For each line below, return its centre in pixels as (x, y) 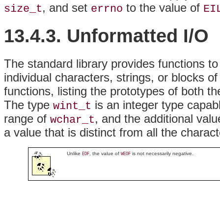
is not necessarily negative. (162, 154)
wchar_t (72, 120)
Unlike (74, 154)
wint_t (72, 106)
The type (28, 105)
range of (27, 119)
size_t (23, 9)
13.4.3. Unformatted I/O (106, 36)
